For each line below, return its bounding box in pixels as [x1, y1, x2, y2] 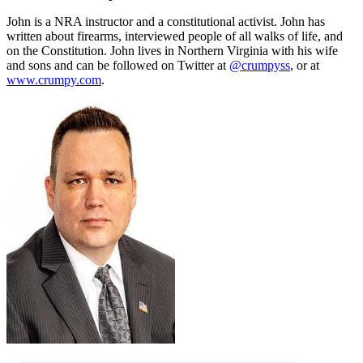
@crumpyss [229, 58, 290, 72]
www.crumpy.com [6, 72, 101, 87]
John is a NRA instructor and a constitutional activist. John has [6, 14, 325, 28]
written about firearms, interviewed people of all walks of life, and [6, 28, 343, 43]
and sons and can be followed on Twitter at [6, 58, 229, 72]
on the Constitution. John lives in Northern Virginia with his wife [6, 43, 338, 58]
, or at [290, 58, 319, 72]
